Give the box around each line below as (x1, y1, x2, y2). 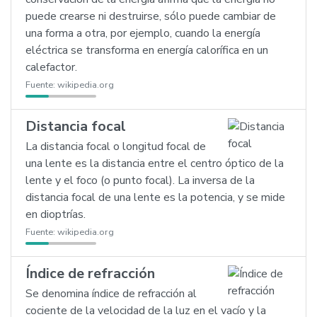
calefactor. (25, 59, 77, 75)
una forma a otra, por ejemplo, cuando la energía (25, 25, 260, 41)
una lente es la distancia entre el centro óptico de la (25, 156, 284, 171)
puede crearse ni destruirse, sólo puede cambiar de (25, 8, 276, 24)
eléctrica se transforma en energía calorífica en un (25, 42, 268, 58)
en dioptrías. (25, 207, 86, 222)
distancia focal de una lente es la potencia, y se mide (25, 190, 285, 205)
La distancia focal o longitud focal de (25, 139, 206, 154)
